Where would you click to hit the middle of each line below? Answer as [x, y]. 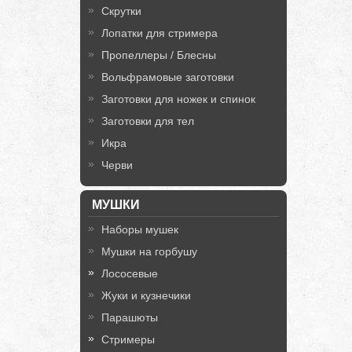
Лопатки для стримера [159, 33]
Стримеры [128, 339]
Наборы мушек [140, 229]
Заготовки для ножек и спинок [178, 99]
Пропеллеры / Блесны [159, 55]
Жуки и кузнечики [146, 295]
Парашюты [130, 317]
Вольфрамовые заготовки [168, 77]
